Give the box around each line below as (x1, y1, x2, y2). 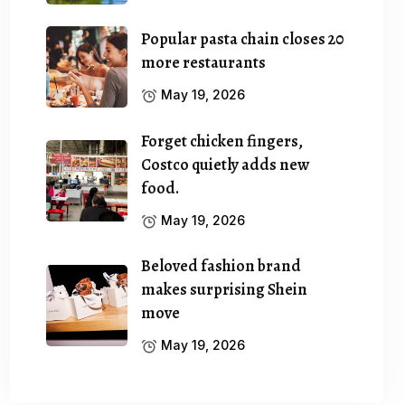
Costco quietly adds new (141, 153, 310, 175)
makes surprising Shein (141, 278, 308, 300)
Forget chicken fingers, (141, 129, 304, 152)
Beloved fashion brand (141, 254, 302, 277)
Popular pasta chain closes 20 (141, 27, 345, 50)
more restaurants (141, 51, 267, 73)
